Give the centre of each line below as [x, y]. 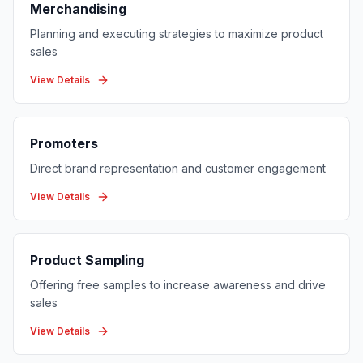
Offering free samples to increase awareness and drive [178, 285]
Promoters [64, 143]
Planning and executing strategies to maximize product [177, 34]
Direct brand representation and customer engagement [178, 168]
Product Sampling [87, 260]
